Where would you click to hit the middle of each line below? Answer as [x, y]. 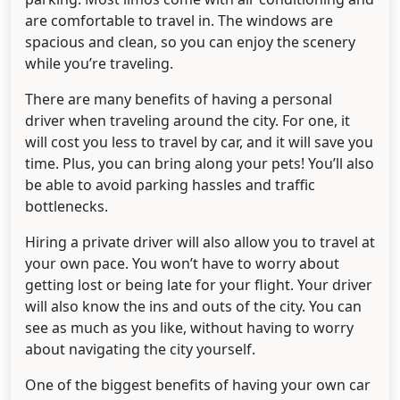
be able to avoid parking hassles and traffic [170, 185]
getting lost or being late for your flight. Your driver [199, 285]
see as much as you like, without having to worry [189, 328]
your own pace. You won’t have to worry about [182, 264]
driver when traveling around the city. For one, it [187, 121]
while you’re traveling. [99, 64]
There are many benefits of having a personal [179, 100]
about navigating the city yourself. [140, 350]
